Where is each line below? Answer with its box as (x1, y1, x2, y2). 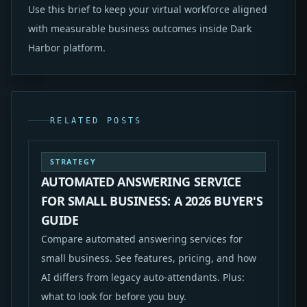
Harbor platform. (28, 41, 106, 55)
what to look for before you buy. (40, 289, 186, 303)
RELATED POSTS (50, 115, 143, 125)
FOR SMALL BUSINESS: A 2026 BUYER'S (40, 192, 263, 209)
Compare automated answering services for (40, 232, 243, 245)
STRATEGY (49, 156, 97, 167)
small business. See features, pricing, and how (40, 251, 256, 265)
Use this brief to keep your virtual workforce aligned (28, 3, 267, 16)
